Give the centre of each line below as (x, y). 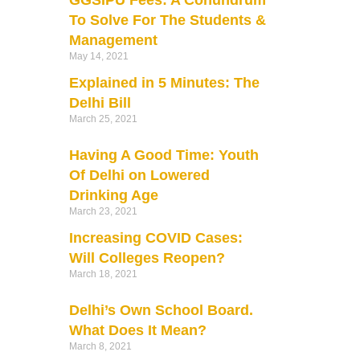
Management (113, 40)
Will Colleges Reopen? (147, 258)
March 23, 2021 (103, 211)
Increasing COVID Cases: (155, 237)
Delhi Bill (100, 103)
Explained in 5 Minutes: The (164, 83)
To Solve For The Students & (167, 20)
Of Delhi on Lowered (139, 175)
